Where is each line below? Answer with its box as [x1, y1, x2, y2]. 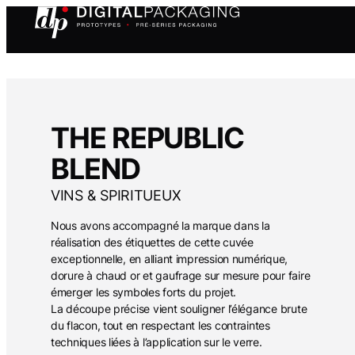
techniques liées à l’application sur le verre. [51, 335, 262, 349]
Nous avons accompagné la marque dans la [51, 219, 270, 233]
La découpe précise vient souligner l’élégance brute [51, 302, 307, 316]
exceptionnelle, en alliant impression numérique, [51, 252, 288, 266]
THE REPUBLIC [51, 120, 245, 156]
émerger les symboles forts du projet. [51, 285, 237, 300]
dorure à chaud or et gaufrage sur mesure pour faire [51, 269, 311, 283]
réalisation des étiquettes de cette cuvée [51, 235, 254, 250]
